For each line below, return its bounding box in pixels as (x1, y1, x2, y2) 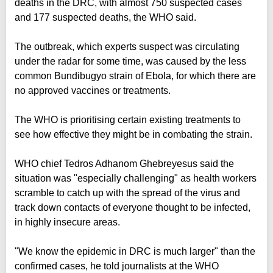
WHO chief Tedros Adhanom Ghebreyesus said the (15, 158, 234, 169)
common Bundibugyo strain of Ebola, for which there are (15, 70, 256, 81)
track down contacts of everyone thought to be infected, (15, 202, 250, 213)
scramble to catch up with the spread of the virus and (15, 187, 240, 198)
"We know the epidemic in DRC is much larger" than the (15, 246, 255, 257)
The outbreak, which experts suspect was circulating (15, 41, 239, 52)
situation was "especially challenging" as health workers (15, 172, 257, 183)
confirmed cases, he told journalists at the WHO (15, 260, 219, 271)
